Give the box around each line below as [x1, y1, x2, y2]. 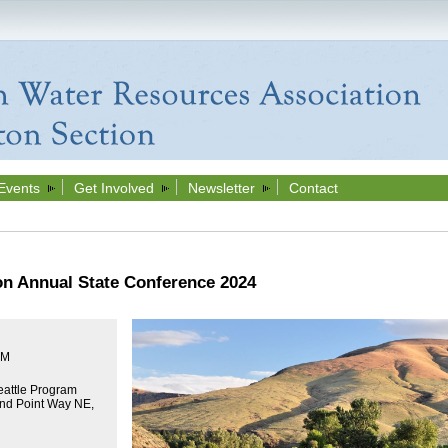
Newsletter [187, 180, 255, 196]
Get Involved [73, 180, 154, 196]
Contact [288, 180, 338, 196]
